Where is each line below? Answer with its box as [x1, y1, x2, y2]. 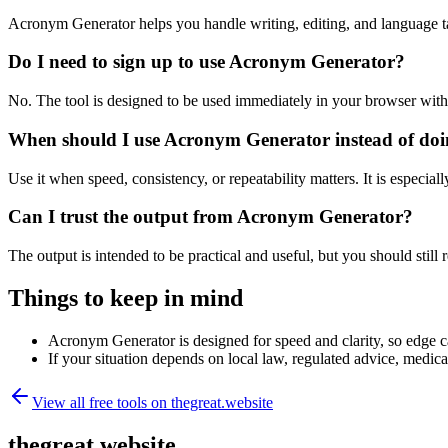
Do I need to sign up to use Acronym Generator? [8, 51, 405, 73]
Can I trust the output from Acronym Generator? [8, 206, 413, 228]
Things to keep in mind [8, 284, 243, 311]
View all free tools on [32, 393, 171, 411]
